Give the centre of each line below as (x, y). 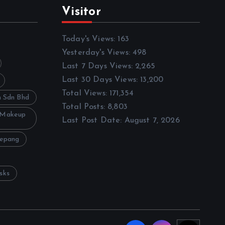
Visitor (81, 12)
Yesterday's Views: (97, 52)
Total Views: (86, 93)
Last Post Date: (93, 120)
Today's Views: (90, 39)
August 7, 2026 (152, 120)
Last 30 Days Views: (101, 80)
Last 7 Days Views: (99, 66)
